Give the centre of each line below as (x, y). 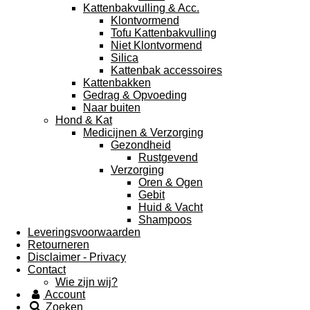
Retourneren (58, 244)
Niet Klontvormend (156, 45)
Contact (47, 269)
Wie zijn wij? (86, 282)
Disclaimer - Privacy (77, 257)
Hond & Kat (84, 120)
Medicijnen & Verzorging (143, 132)
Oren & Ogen (171, 182)
